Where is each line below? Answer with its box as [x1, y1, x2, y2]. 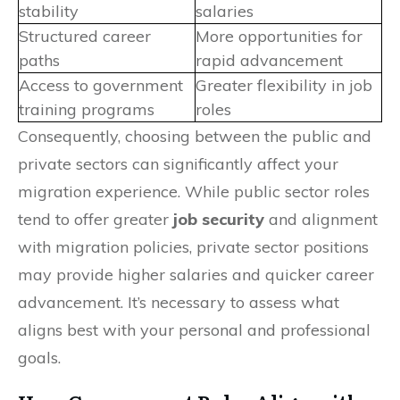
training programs [19, 98, 154, 120]
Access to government [19, 74, 183, 96]
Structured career [19, 25, 151, 46]
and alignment [264, 208, 378, 229]
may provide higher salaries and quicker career [18, 263, 374, 285]
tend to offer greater [18, 208, 173, 229]
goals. [18, 346, 61, 368]
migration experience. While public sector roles [18, 180, 370, 202]
